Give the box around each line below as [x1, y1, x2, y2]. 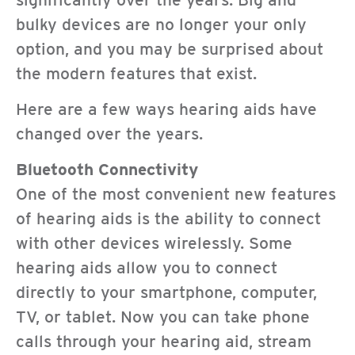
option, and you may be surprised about [16, 38, 323, 59]
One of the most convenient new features [16, 184, 336, 204]
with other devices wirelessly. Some [16, 233, 292, 254]
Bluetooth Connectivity [16, 159, 198, 180]
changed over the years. [16, 124, 203, 144]
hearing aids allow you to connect [16, 258, 277, 278]
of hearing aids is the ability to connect [16, 208, 321, 229]
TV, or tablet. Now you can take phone [16, 307, 310, 327]
